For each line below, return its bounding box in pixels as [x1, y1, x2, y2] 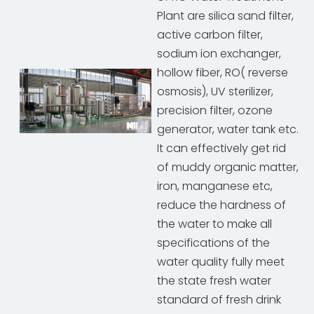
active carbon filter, [157, 27, 263, 43]
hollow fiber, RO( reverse [157, 64, 288, 81]
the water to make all [157, 216, 272, 233]
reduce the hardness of [157, 197, 286, 214]
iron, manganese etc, [157, 178, 273, 195]
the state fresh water [157, 273, 271, 289]
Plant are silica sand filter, [157, 8, 294, 25]
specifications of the [157, 235, 270, 252]
